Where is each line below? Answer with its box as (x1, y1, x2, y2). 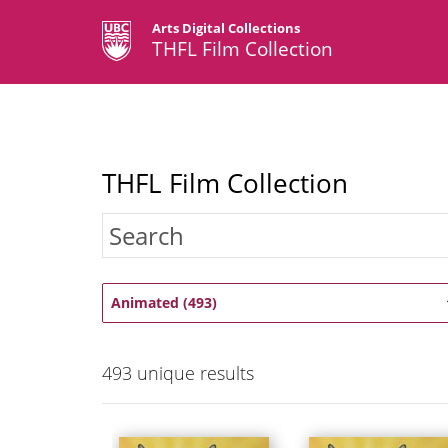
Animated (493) (111, 293, 217, 313)
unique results (132, 361, 254, 386)
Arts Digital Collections (152, 19, 300, 37)
